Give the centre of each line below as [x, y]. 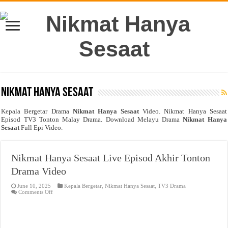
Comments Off [36, 192]
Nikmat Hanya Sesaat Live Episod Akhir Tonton [111, 158]
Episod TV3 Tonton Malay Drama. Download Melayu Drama [92, 119]
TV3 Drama [172, 186]
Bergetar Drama [47, 111]
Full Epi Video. [41, 127]
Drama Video [39, 171]
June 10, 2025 [34, 186]
